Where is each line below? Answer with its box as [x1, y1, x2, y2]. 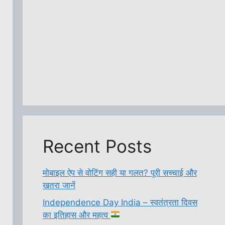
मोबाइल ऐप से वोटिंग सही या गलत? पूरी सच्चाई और [42, 168, 197, 178]
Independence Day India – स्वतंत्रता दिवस [42, 197, 197, 207]
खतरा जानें [42, 180, 75, 190]
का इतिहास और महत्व [42, 209, 110, 220]
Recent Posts [42, 136, 152, 157]
